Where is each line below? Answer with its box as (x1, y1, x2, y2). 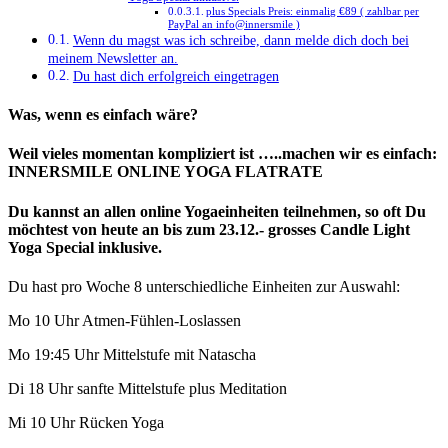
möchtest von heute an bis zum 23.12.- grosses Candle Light (8, 220, 410, 238)
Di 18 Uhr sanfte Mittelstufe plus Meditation (8, 379, 287, 397)
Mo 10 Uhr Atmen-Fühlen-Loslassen (8, 311, 241, 329)
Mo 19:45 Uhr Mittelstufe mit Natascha (8, 345, 256, 363)
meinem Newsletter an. (48, 49, 178, 66)
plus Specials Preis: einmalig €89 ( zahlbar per (206, 4, 420, 17)
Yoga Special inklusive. (8, 238, 162, 256)
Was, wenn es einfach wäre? (8, 105, 198, 123)
